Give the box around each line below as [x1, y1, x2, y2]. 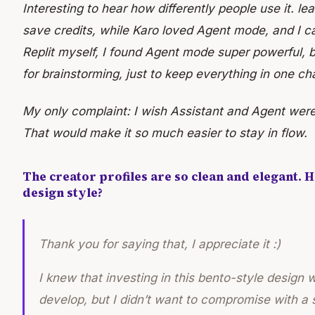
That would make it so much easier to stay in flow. [22, 126, 307, 141]
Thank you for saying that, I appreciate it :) [39, 236, 281, 251]
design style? [22, 184, 103, 202]
